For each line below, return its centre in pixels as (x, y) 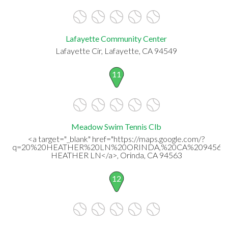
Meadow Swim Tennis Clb (116, 126)
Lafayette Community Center (116, 38)
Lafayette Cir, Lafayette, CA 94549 (116, 50)
